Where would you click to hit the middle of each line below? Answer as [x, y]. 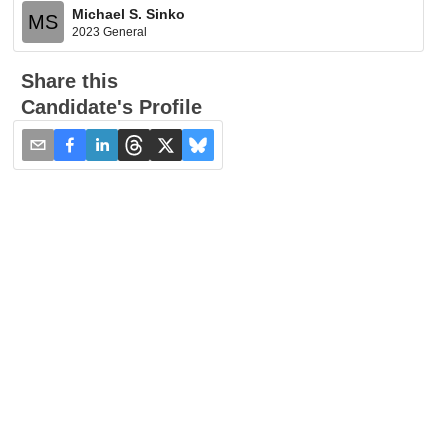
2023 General [110, 31]
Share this [70, 81]
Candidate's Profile [112, 107]
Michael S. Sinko [129, 13]
